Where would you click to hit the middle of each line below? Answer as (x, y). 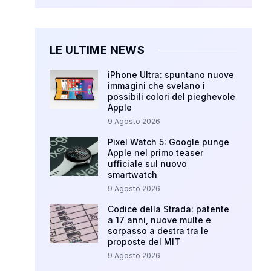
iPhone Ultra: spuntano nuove (171, 75)
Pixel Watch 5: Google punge (169, 142)
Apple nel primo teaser (156, 153)
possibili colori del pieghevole (172, 97)
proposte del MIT (144, 242)
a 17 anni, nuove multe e (160, 220)
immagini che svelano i (157, 86)
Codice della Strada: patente (169, 209)
